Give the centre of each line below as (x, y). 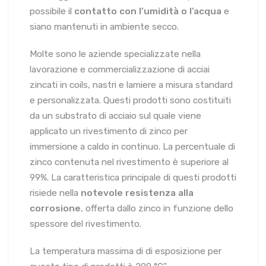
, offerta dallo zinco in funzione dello (157, 208)
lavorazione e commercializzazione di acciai (120, 69)
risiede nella (55, 193)
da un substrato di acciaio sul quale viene (115, 115)
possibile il (52, 11)
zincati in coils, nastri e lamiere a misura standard (131, 85)
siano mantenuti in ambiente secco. (104, 26)
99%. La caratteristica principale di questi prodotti (133, 177)
